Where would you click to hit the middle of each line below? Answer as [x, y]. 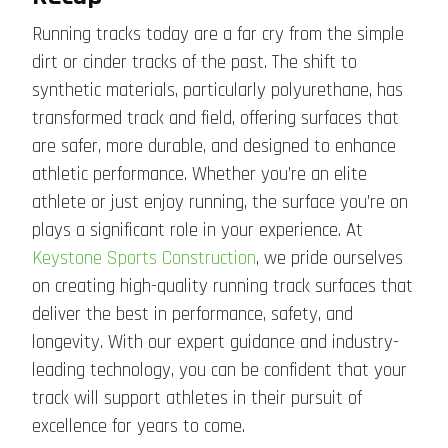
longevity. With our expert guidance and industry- [215, 343]
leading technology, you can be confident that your [219, 371]
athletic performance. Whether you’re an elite [199, 175]
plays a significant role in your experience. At [197, 231]
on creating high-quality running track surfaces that [222, 287]
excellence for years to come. [138, 427]
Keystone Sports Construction [144, 259]
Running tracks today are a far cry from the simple [218, 35]
